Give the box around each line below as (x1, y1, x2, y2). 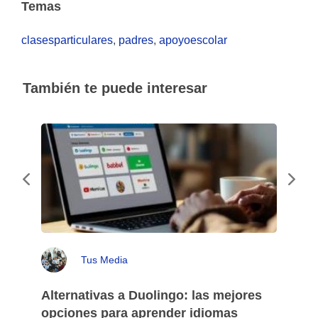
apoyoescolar (159, 34, 227, 46)
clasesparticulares (21, 34, 113, 46)
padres (119, 34, 153, 46)
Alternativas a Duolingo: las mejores (41, 288, 262, 302)
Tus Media (81, 253, 128, 265)
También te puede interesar (23, 80, 207, 96)
